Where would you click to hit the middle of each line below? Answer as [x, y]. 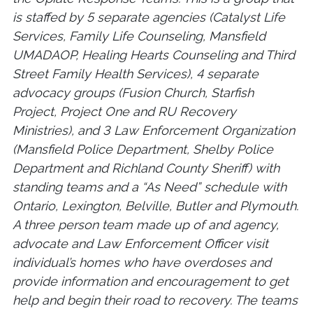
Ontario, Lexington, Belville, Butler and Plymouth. [155, 206]
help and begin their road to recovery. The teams [155, 300]
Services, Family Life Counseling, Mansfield [139, 36]
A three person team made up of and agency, [146, 225]
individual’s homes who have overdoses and [142, 263]
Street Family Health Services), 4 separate [136, 74]
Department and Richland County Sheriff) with [146, 168]
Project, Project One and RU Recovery [124, 112]
